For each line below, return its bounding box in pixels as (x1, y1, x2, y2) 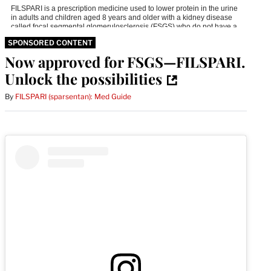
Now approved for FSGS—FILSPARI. (5, 51, 245, 71)
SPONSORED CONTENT (8, 38, 93, 47)
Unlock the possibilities (5, 68, 162, 88)
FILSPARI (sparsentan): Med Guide (15, 91, 131, 101)
